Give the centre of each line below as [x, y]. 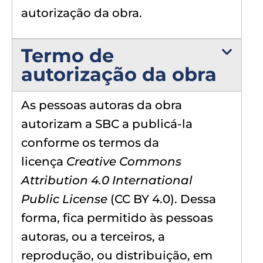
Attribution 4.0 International [107, 180]
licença [44, 161]
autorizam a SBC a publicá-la [107, 124]
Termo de [68, 55]
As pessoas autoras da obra [102, 105]
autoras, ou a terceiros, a [93, 236]
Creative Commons [124, 161]
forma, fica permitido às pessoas [117, 218]
